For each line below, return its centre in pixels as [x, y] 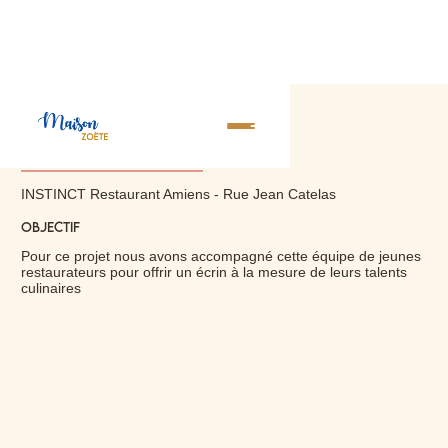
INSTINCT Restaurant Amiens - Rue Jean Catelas [178, 194]
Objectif [50, 226]
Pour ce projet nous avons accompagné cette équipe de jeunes [221, 255]
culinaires [51, 287]
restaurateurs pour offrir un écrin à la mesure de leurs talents [214, 271]
